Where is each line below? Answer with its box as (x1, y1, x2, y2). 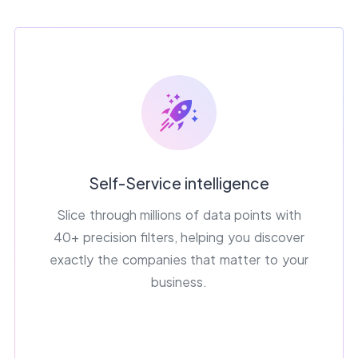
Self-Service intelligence (88, 173, 270, 193)
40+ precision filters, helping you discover (54, 228, 304, 245)
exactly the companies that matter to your (50, 250, 308, 268)
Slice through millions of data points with (56, 205, 302, 223)
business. (151, 272, 207, 290)
